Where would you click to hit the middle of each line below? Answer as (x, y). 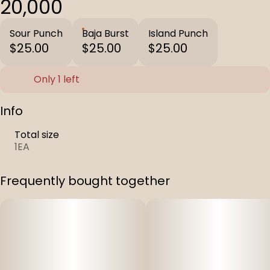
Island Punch (178, 33)
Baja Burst (105, 33)
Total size (37, 135)
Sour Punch (36, 33)
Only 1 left (57, 79)
